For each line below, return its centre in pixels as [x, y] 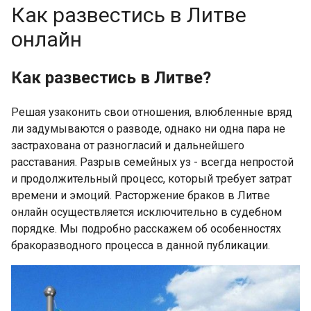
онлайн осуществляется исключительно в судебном [146, 212]
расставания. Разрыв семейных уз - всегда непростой [152, 162]
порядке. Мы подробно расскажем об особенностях [146, 228]
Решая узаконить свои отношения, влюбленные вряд [152, 112]
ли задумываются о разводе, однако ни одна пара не [148, 128]
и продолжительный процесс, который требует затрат [151, 178]
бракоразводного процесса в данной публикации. [141, 245]
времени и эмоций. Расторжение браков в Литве [141, 195]
